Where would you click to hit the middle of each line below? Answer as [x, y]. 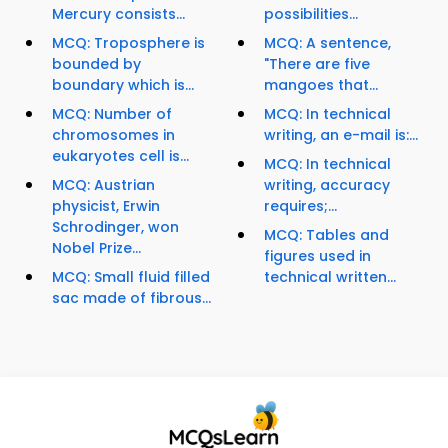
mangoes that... [321, 85]
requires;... [300, 206]
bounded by [96, 64]
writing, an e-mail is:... [341, 135]
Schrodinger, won [115, 227]
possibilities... [311, 14]
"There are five [317, 64]
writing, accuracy [327, 185]
